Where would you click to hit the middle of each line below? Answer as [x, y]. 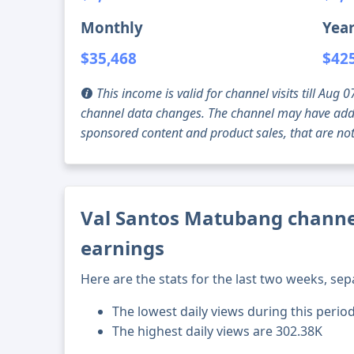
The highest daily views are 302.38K [218, 331]
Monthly [112, 28]
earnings [123, 248]
